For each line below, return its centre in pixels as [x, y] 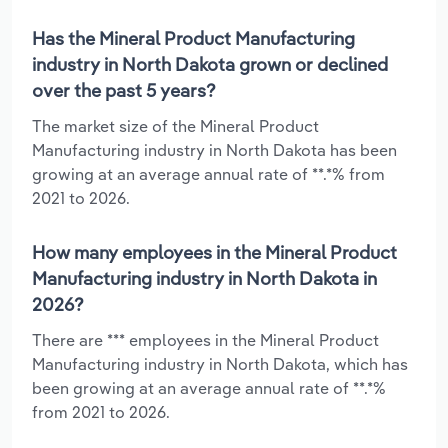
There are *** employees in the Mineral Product [205, 339]
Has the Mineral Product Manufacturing [193, 38]
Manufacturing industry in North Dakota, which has [220, 363]
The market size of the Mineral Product [175, 125]
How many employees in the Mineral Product [214, 252]
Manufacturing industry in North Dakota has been [214, 149]
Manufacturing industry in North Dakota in [204, 278]
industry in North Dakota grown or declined [210, 64]
